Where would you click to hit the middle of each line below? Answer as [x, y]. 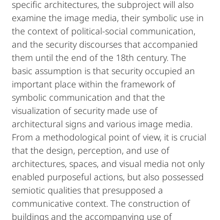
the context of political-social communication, [104, 31]
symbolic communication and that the [88, 97]
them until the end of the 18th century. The [99, 57]
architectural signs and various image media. [102, 124]
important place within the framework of [94, 84]
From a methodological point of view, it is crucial [109, 137]
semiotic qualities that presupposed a [87, 190]
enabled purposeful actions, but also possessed [108, 177]
